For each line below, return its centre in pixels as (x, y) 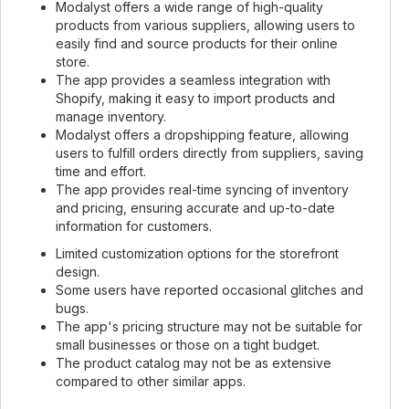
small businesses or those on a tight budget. (188, 345)
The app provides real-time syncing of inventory (202, 189)
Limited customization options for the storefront (197, 253)
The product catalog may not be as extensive (194, 363)
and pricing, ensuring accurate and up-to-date (195, 208)
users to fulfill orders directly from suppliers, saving (210, 153)
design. (78, 272)
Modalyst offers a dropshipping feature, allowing (202, 135)
